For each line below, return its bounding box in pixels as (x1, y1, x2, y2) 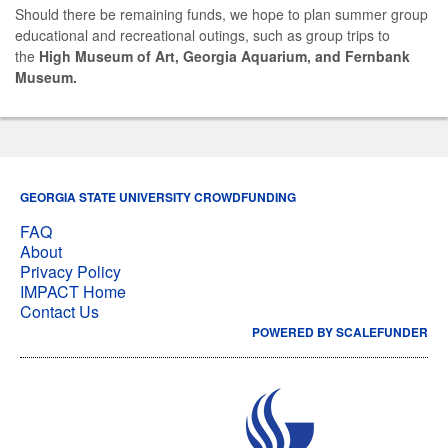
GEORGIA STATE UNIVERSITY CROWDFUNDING (20, 187, 296, 206)
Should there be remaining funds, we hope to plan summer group (15, 3, 428, 24)
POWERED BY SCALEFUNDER (252, 322, 428, 341)
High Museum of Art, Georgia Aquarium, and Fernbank (35, 45, 410, 66)
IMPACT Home (20, 279, 126, 303)
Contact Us (20, 299, 99, 323)
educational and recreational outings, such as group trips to (15, 24, 390, 45)
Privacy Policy (20, 259, 121, 283)
